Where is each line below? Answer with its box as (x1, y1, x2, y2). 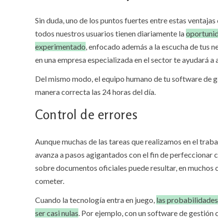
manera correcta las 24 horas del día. (35, 87, 156, 97)
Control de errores (35, 107, 138, 123)
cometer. (35, 176, 64, 186)
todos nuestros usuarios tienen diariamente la (35, 29, 186, 38)
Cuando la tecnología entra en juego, (35, 195, 156, 205)
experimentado (35, 42, 86, 52)
